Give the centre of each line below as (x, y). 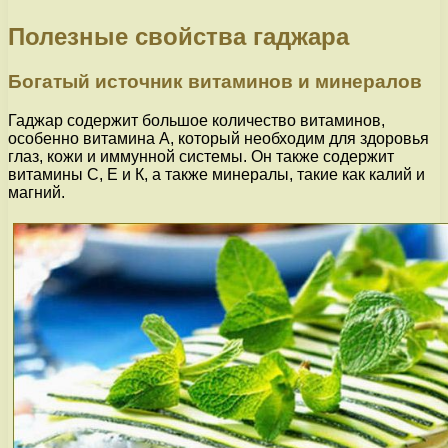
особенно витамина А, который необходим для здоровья (218, 138)
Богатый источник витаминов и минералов (215, 82)
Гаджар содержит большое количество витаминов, (196, 120)
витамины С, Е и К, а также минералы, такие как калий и (216, 174)
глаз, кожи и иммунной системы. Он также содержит (201, 156)
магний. (36, 192)
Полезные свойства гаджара (178, 37)
